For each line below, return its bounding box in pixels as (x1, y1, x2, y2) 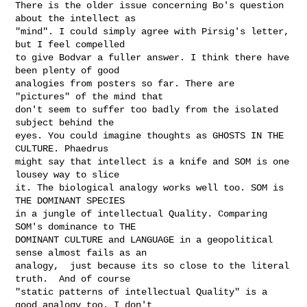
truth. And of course (15, 273, 131, 284)
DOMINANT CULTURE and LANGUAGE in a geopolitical (15, 234, 273, 245)
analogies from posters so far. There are (15, 77, 235, 89)
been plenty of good (15, 64, 120, 76)
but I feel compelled (15, 38, 125, 50)
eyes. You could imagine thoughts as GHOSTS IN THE (15, 130, 284, 141)
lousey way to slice (15, 169, 120, 180)
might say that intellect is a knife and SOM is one (15, 156, 290, 167)
